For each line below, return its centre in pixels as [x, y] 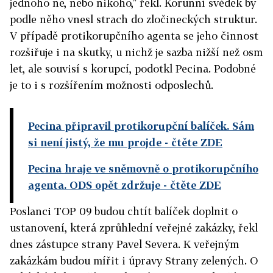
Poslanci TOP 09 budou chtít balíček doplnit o [124, 211]
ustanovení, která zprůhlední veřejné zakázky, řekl [134, 228]
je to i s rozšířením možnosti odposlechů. [112, 85]
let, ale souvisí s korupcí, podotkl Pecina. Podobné [133, 69]
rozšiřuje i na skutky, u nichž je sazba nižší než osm [136, 52]
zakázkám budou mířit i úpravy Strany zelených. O [134, 261]
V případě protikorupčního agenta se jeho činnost [134, 36]
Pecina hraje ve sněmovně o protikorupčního [143, 168]
